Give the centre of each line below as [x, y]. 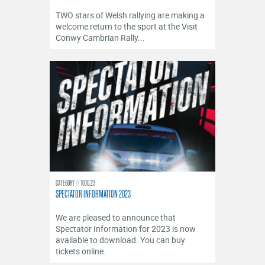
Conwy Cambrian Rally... [100, 38]
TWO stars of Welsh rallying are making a [130, 15]
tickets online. [81, 251]
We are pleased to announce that [116, 217]
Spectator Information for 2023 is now [126, 228]
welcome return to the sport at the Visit [127, 27]
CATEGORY [66, 182]
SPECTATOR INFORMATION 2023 [93, 194]
